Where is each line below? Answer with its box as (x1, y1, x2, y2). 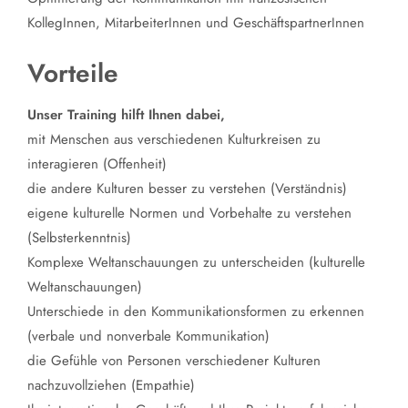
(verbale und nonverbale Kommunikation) (27, 326, 270, 347)
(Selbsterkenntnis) (27, 228, 131, 249)
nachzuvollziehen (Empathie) (27, 375, 195, 396)
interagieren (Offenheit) (27, 154, 167, 175)
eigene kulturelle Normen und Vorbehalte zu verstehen (27, 203, 352, 224)
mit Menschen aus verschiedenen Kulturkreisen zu (27, 129, 321, 150)
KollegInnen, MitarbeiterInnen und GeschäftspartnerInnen (27, 13, 364, 34)
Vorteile (27, 55, 118, 93)
